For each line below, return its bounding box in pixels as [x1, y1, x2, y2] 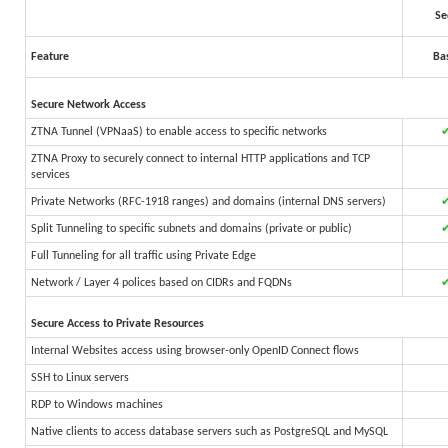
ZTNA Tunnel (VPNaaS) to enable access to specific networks [31, 126, 327, 138]
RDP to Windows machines [31, 399, 163, 411]
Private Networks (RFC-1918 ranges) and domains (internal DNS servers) [31, 196, 386, 208]
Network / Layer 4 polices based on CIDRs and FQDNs [31, 277, 292, 289]
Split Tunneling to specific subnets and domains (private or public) [31, 223, 352, 235]
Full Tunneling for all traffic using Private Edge [31, 250, 256, 262]
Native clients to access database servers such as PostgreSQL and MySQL [31, 426, 388, 438]
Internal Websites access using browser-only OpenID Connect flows [31, 345, 359, 357]
